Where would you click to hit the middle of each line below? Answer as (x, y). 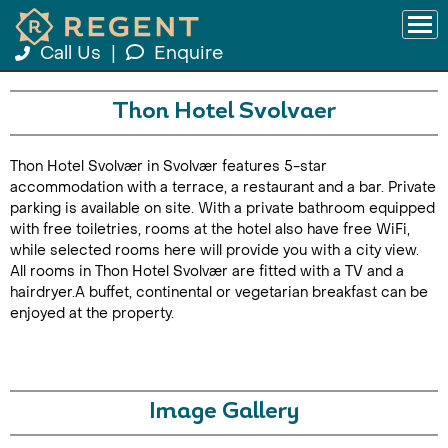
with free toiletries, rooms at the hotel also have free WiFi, (210, 229)
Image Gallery (224, 412)
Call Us (70, 53)
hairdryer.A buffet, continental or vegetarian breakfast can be (219, 292)
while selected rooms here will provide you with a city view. (214, 250)
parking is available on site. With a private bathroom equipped (222, 208)
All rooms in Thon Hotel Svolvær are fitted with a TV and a (207, 271)
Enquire (188, 53)
